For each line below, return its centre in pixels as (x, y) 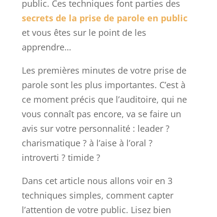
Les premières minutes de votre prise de (104, 70)
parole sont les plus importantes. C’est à (103, 85)
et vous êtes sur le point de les (84, 33)
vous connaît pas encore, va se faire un (101, 114)
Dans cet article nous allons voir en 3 (97, 181)
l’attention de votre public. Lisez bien (96, 210)
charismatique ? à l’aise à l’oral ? (87, 143)
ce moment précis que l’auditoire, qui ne (104, 100)
